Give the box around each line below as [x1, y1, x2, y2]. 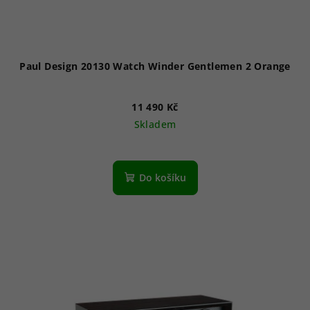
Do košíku [138, 171, 186, 185]
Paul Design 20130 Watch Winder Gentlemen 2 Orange [19, 60, 291, 73]
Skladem [134, 118, 176, 131]
